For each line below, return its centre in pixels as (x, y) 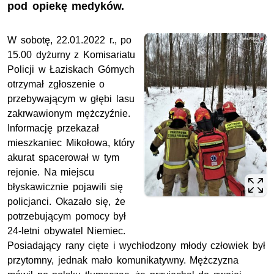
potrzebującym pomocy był (67, 217)
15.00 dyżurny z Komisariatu (71, 55)
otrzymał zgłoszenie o (56, 84)
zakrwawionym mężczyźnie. (69, 114)
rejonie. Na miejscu (51, 172)
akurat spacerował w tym (63, 158)
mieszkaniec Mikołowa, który (71, 143)
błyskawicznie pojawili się (65, 187)
